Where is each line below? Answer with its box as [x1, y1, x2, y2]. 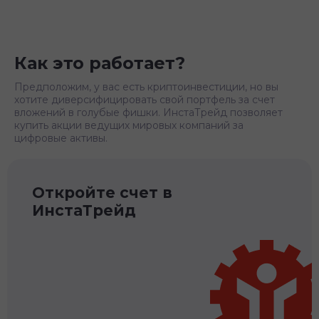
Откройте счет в [32, 183, 172, 202]
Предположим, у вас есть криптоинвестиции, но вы [14, 80, 278, 93]
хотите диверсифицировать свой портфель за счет [14, 93, 275, 106]
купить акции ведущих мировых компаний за [14, 118, 244, 132]
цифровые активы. [14, 131, 108, 145]
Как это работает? [14, 52, 185, 73]
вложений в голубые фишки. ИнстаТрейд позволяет [14, 105, 283, 119]
